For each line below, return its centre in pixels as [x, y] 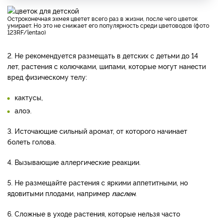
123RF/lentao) [27, 32]
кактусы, [29, 97]
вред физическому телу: [47, 76]
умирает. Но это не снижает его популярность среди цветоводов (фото [108, 25]
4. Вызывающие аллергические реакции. [74, 162]
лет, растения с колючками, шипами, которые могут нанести [107, 66]
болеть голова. [32, 141]
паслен [124, 193]
